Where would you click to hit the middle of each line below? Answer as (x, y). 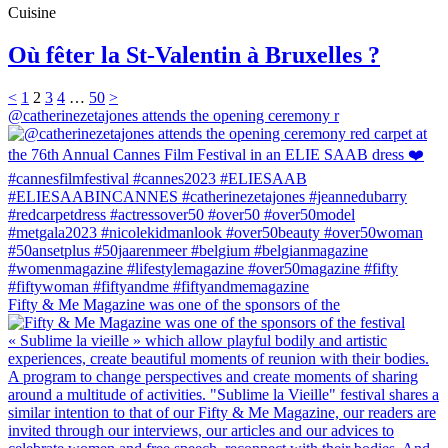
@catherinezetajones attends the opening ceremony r (173, 115)
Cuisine (32, 13)
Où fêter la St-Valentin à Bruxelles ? (194, 55)
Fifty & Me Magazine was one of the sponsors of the (174, 304)
